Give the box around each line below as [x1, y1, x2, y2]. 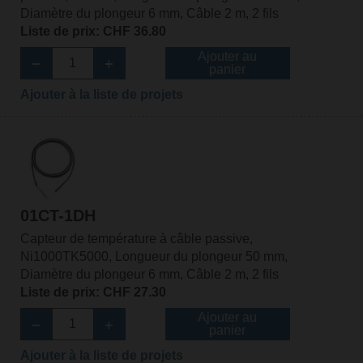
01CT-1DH [19, 207, 96, 225]
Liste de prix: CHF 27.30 [19, 285, 166, 300]
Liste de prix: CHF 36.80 [19, 23, 166, 38]
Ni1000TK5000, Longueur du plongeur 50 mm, [19, 250, 288, 264]
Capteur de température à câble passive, [19, 232, 253, 246]
